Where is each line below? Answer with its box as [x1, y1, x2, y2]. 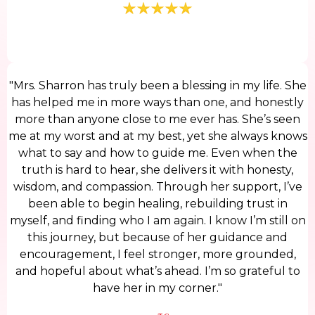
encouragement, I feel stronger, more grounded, [19, 247, 296, 262]
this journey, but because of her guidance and [27, 231, 288, 245]
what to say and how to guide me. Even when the [18, 146, 297, 160]
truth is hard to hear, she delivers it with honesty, [22, 163, 293, 177]
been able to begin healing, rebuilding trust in [27, 197, 288, 211]
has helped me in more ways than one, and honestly [11, 96, 304, 110]
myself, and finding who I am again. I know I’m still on [9, 214, 306, 228]
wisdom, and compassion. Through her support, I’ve [13, 180, 302, 194]
